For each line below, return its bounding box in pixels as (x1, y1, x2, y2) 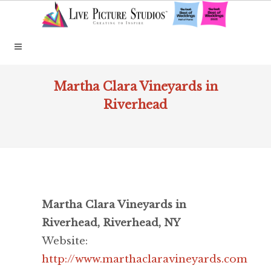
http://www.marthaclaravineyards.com (42, 253, 247, 266)
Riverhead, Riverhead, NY (42, 217, 180, 230)
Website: (42, 235, 88, 248)
